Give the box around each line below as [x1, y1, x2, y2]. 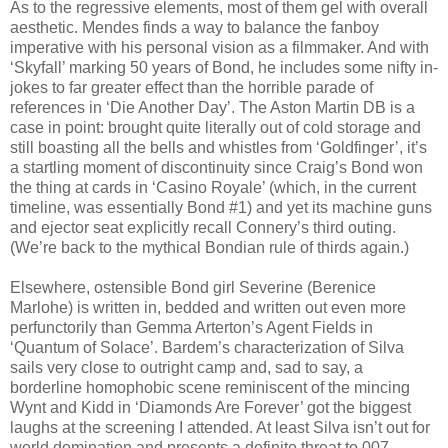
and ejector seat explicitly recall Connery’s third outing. [10, 218, 396, 236]
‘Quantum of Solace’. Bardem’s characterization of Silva [10, 338, 404, 356]
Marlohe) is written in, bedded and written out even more [10, 298, 406, 316]
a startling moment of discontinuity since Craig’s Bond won [10, 158, 423, 176]
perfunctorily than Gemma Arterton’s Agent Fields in [10, 318, 373, 336]
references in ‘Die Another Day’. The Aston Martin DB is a [10, 98, 415, 116]
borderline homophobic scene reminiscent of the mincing [10, 378, 410, 396]
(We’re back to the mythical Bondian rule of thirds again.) [10, 238, 409, 256]
